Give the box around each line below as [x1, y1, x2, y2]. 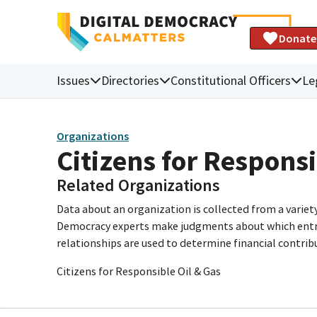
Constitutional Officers [171, 71, 291, 88]
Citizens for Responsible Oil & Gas [57, 263, 221, 278]
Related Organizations [57, 173, 220, 196]
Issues [57, 71, 90, 88]
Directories [101, 71, 159, 88]
